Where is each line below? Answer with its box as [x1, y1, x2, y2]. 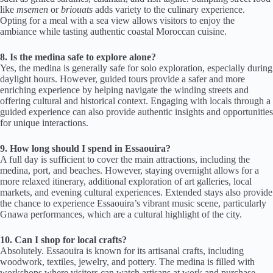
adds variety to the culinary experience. [93, 4, 245, 15]
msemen [16, 4, 48, 15]
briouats [61, 4, 93, 15]
